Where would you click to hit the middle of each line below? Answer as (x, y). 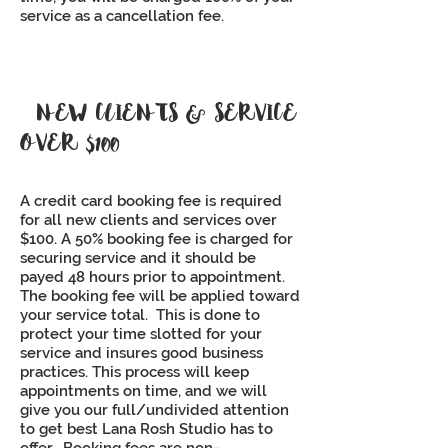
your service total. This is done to (140, 315)
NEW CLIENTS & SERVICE (166, 113)
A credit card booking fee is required (151, 201)
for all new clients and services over (148, 220)
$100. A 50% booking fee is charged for (156, 239)
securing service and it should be (138, 258)
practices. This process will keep (134, 372)
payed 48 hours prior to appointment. (154, 277)
